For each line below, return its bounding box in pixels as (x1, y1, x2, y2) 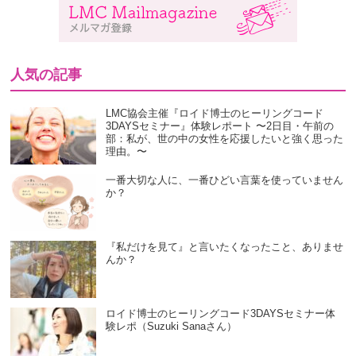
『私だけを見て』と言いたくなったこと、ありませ (106, 241, 344, 253)
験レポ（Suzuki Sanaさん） (106, 320, 238, 333)
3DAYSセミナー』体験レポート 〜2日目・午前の (106, 120, 335, 133)
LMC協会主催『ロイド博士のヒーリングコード (106, 107, 324, 120)
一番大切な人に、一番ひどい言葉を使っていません (106, 174, 344, 187)
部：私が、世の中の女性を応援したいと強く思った (106, 133, 344, 145)
